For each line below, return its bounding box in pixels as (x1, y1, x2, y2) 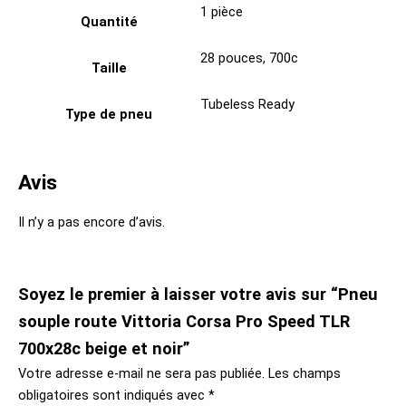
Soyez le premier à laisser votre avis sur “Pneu (18, 284, 378, 304)
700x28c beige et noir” (18, 338, 189, 358)
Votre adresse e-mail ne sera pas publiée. (18, 364, 265, 382)
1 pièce (200, 4, 243, 21)
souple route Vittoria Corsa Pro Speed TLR (18, 311, 350, 331)
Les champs (268, 364, 341, 382)
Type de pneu (65, 106, 152, 123)
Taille (91, 60, 127, 77)
